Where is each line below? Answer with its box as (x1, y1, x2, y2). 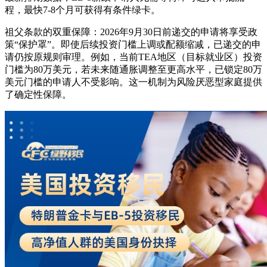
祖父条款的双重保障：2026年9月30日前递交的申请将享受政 (5, 27, 257, 38)
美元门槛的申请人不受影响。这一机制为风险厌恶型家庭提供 (5, 77, 262, 88)
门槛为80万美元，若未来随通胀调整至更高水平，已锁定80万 (5, 64, 262, 75)
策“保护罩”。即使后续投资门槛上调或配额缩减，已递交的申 (5, 39, 261, 50)
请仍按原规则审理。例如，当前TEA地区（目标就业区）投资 (5, 52, 262, 63)
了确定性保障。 (5, 89, 72, 100)
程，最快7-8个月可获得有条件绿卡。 (5, 5, 160, 15)
